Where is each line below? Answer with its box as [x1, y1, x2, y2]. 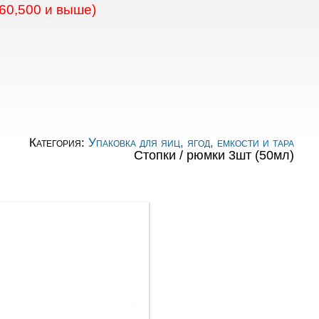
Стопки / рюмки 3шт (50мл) [133, 148, 294, 162]
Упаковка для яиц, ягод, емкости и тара [88, 136, 294, 150]
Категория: [28, 136, 88, 150]
